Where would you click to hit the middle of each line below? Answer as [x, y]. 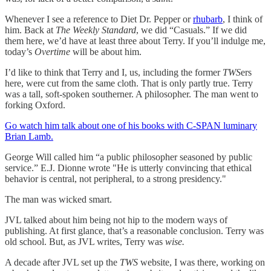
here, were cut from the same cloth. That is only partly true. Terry [129, 83]
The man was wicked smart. [58, 200]
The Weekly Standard [96, 30]
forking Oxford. [35, 105]
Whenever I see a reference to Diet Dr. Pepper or [99, 19]
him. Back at [30, 30]
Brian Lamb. [29, 137]
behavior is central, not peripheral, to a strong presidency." [116, 179]
